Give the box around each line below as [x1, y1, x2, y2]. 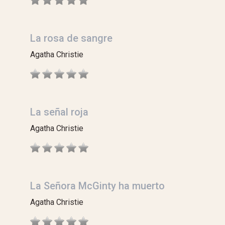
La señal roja [30, 106, 88, 118]
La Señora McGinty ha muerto [30, 180, 165, 192]
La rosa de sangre [30, 32, 113, 44]
